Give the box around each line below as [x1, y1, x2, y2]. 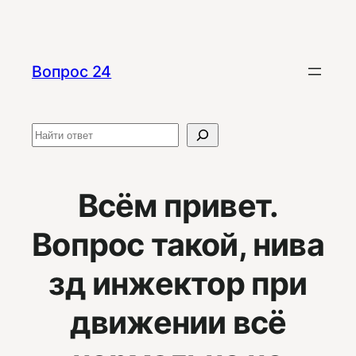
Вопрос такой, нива [32, 225, 324, 264]
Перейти [6, 7, 72, 26]
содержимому [6, 52, 117, 71]
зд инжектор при [48, 264, 308, 303]
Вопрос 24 [32, 61, 112, 81]
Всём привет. [77, 186, 279, 225]
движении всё [69, 303, 287, 342]
